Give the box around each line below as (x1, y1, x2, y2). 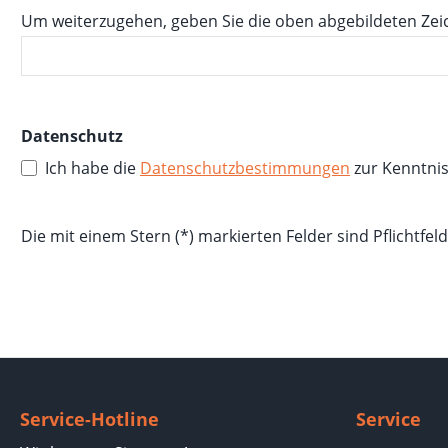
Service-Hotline (20, 407, 159, 431)
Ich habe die (45, 156, 140, 179)
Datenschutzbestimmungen (140, 156, 350, 179)
